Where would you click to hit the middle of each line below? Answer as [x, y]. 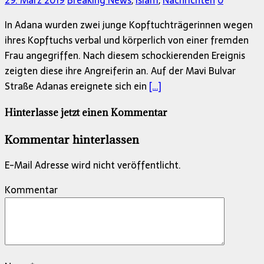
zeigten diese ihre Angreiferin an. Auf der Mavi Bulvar [120, 71]
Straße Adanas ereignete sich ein [77, 86]
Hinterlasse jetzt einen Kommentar [86, 113]
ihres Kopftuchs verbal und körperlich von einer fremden [127, 40]
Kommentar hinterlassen [72, 139]
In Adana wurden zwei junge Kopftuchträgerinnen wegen [129, 25]
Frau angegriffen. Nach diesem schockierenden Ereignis [125, 56]
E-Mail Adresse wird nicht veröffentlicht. [93, 165]
